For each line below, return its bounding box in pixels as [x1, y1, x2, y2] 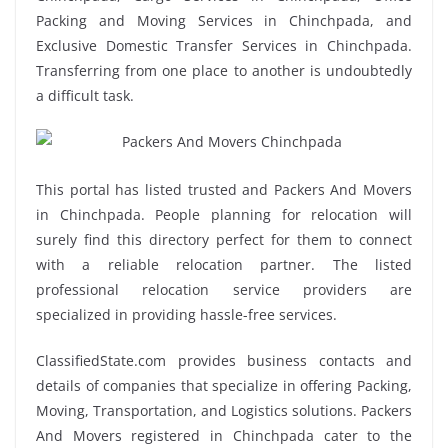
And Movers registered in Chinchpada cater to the [36, 425, 412, 445]
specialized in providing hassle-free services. [36, 304, 337, 324]
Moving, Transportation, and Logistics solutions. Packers [36, 400, 412, 420]
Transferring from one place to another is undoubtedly [36, 60, 412, 80]
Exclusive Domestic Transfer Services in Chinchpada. [36, 35, 412, 55]
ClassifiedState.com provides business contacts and [36, 350, 412, 370]
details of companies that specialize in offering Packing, [36, 375, 412, 395]
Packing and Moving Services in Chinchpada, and [36, 10, 412, 30]
